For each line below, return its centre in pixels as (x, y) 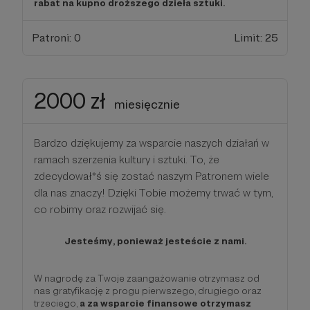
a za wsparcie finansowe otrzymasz (164, 303)
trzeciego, (56, 303)
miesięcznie (147, 104)
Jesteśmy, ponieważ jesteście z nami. (155, 240)
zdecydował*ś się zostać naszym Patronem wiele (152, 176)
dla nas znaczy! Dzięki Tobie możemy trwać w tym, (154, 192)
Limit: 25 (256, 37)
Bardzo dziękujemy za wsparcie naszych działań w (152, 143)
